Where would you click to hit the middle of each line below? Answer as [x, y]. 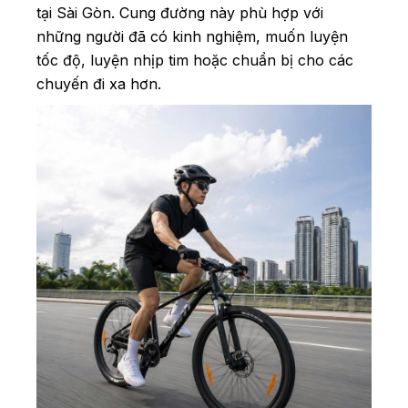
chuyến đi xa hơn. [101, 83]
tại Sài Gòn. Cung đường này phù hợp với [180, 12]
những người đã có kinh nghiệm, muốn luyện [192, 36]
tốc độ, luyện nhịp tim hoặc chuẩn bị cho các [195, 60]
